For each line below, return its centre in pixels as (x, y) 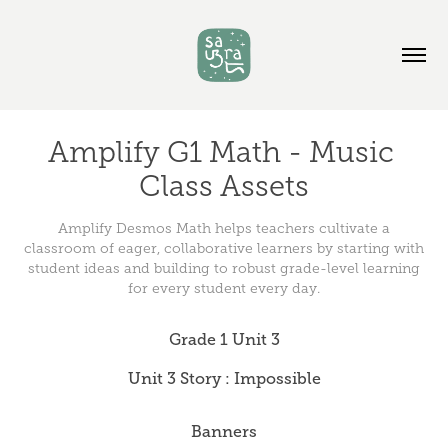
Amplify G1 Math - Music (220, 152)
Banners (224, 432)
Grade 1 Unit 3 (224, 340)
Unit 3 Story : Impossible (224, 379)
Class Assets (224, 186)
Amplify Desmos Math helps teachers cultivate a (224, 228)
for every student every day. (224, 288)
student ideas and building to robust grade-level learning (224, 268)
